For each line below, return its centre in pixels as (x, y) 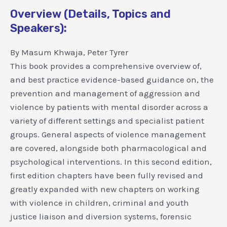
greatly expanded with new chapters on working (105, 189)
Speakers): (39, 28)
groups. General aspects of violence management (108, 134)
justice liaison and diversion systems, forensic (101, 216)
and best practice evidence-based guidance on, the (112, 79)
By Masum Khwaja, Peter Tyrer (69, 52)
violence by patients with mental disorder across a (109, 107)
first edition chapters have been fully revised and (107, 175)
